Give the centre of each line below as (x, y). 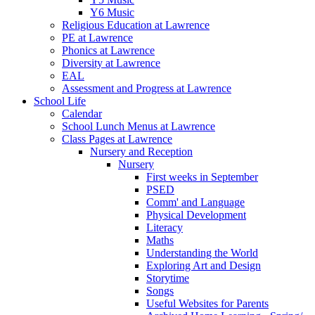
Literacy (165, 227)
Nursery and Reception (141, 151)
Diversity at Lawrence (111, 63)
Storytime (168, 278)
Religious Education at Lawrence (136, 25)
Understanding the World (202, 252)
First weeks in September (202, 176)
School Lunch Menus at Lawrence (139, 126)
